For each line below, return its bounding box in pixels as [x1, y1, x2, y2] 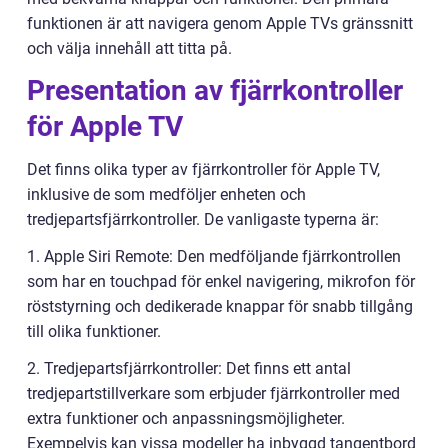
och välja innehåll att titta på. [27, 39, 232, 59]
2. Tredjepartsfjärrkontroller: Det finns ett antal [27, 359, 351, 379]
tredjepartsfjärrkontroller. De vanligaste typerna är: [27, 210, 379, 230]
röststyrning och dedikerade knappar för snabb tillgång [27, 297, 413, 317]
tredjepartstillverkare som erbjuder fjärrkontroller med [27, 384, 400, 404]
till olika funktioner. [27, 322, 161, 342]
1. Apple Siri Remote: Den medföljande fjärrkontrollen [27, 247, 401, 267]
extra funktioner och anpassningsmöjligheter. [27, 409, 345, 429]
